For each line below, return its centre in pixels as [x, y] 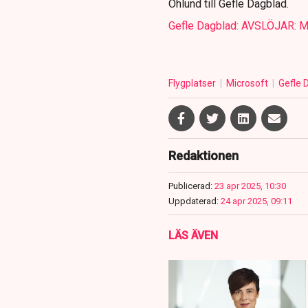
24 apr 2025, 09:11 [256, 201]
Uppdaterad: [193, 201]
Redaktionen [203, 156]
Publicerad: [190, 186]
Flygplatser [193, 84]
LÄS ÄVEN [193, 236]
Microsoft [248, 84]
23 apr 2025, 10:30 [250, 186]
